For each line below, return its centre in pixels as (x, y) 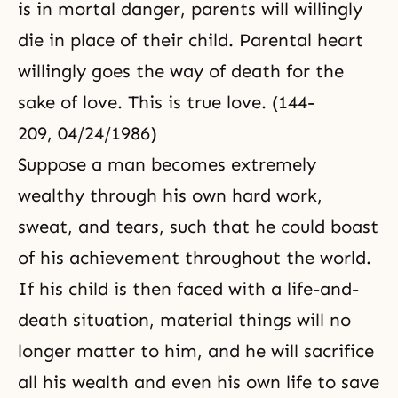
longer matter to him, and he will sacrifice (196, 351)
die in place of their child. (128, 40)
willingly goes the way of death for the (181, 71)
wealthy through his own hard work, (170, 195)
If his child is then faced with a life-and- (188, 289)
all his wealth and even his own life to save (199, 382)
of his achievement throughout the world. (195, 258)
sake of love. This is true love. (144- (166, 102)
